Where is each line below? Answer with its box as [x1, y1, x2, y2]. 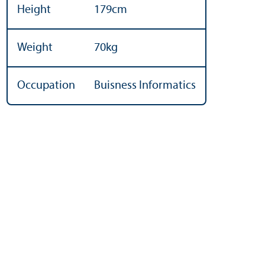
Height [17, 4, 51, 16]
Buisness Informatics [93, 79, 196, 92]
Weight [17, 41, 53, 54]
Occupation [17, 79, 75, 92]
